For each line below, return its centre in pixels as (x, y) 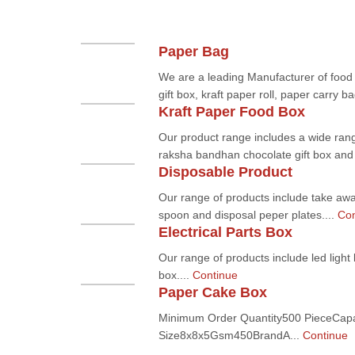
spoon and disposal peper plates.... (248, 215)
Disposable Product (225, 172)
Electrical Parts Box (225, 232)
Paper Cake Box (212, 292)
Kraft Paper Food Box (231, 112)
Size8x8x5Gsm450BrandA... (230, 335)
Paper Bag (193, 52)
